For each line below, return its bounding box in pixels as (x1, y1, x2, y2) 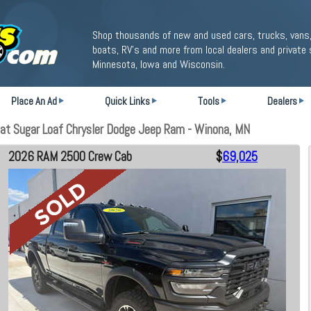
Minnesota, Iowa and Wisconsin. (92, 57, 225, 72)
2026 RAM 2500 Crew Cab (8, 149, 132, 165)
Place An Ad (11, 94, 57, 108)
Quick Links (105, 94, 150, 108)
